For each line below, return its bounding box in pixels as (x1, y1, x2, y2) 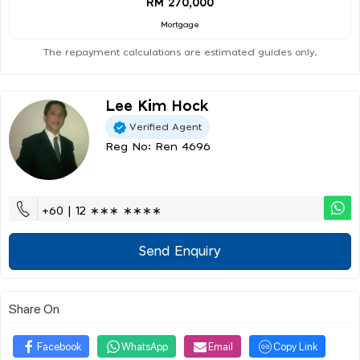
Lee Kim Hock (105, 100, 208, 115)
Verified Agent (129, 121, 202, 132)
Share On (9, 300, 59, 317)
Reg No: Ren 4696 (105, 141, 211, 153)
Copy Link (273, 339, 317, 354)
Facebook (37, 339, 81, 354)
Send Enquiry (139, 245, 221, 259)
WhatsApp (121, 339, 168, 354)
